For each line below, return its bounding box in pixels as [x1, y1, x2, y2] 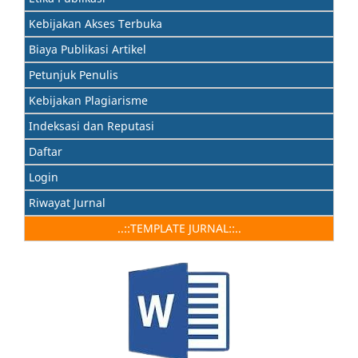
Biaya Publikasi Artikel [29, 41, 146, 57]
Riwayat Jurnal [29, 194, 105, 210]
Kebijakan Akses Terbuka [29, 15, 162, 31]
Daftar [29, 143, 62, 159]
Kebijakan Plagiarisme [29, 92, 148, 108]
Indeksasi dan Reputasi [29, 117, 154, 133]
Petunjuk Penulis [29, 66, 118, 82]
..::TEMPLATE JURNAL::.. [117, 220, 241, 236]
